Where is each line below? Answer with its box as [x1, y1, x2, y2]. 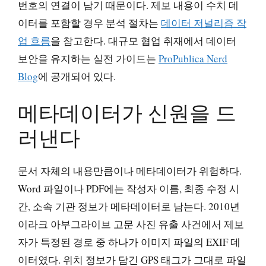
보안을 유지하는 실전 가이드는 [18, 51, 159, 65]
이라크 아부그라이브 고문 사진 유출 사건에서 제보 [18, 217, 244, 231]
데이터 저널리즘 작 [161, 15, 246, 30]
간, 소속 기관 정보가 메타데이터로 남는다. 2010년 [18, 199, 240, 213]
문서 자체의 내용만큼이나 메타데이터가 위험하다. [18, 164, 242, 178]
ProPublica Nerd [159, 51, 227, 65]
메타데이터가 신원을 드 [18, 99, 236, 126]
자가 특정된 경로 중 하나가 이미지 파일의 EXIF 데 [18, 235, 240, 249]
